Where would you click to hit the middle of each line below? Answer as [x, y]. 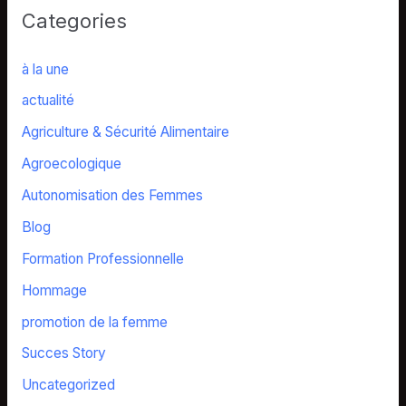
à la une [45, 69]
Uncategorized [68, 385]
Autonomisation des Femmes [112, 196]
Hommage [54, 290]
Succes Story [63, 353]
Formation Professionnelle [102, 258]
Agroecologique [71, 164]
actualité [48, 101]
